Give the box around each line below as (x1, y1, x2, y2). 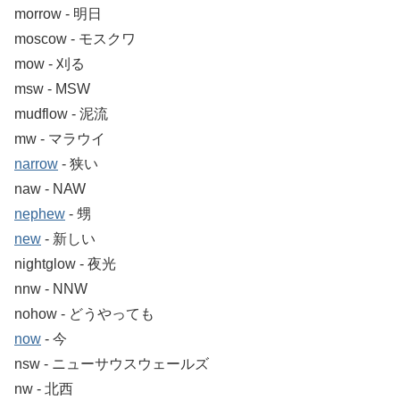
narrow (14, 155, 58, 171)
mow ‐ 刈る (14, 55, 85, 71)
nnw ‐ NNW (14, 280, 87, 296)
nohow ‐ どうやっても (14, 305, 154, 321)
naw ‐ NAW (14, 180, 86, 196)
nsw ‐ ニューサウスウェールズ (14, 355, 209, 371)
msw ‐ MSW (14, 80, 90, 96)
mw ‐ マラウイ (14, 130, 105, 146)
